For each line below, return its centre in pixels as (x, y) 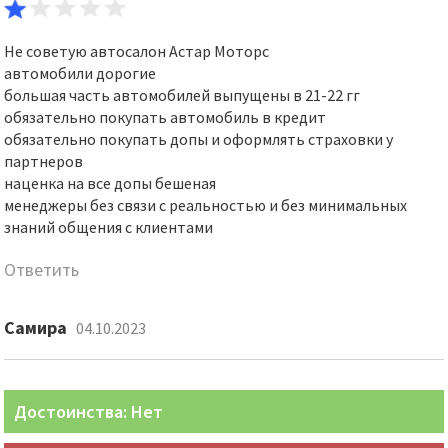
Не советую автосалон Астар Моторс (137, 51)
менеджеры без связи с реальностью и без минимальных (206, 205)
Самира (36, 327)
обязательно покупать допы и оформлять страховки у (199, 139)
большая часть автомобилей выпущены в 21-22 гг (182, 95)
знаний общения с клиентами (109, 227)
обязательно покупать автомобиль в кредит (165, 117)
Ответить (42, 269)
